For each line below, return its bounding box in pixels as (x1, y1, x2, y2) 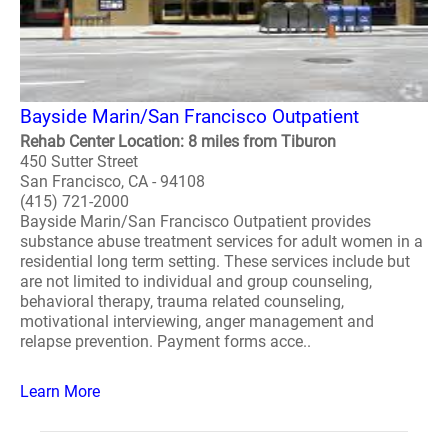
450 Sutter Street (20, 152, 138, 171)
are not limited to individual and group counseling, (20, 272, 372, 291)
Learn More (20, 382, 100, 401)
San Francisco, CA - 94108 (20, 172, 205, 191)
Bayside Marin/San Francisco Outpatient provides (20, 212, 371, 231)
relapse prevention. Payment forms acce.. (20, 332, 311, 351)
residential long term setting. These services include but (20, 252, 410, 271)
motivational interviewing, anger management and (20, 312, 374, 331)
